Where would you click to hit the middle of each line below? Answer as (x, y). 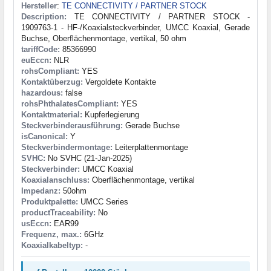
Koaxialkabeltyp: (52, 245)
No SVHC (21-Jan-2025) (89, 158)
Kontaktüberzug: (52, 82)
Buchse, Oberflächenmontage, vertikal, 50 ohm (104, 38)
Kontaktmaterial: (52, 114)
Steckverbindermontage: (67, 147)
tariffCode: (41, 49)
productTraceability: (58, 212)
